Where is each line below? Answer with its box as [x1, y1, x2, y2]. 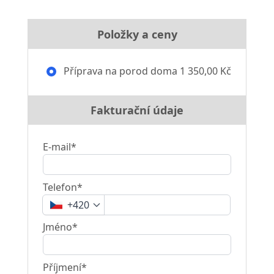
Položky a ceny [97, 27, 177, 42]
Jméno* [42, 220, 78, 234]
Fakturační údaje [91, 103, 183, 117]
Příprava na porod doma [61, 64, 177, 78]
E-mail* [42, 140, 76, 154]
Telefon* [42, 180, 83, 194]
